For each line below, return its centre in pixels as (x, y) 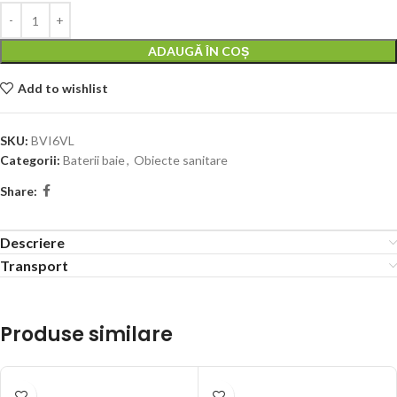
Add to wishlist (62, 88)
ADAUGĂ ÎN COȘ (198, 51)
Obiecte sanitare (181, 160)
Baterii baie (94, 160)
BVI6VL (53, 141)
